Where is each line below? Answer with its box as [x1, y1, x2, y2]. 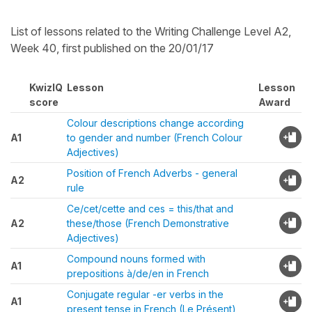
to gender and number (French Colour [67, 132, 242, 143]
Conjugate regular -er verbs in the [67, 288, 224, 300]
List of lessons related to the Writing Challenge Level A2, [10, 24, 291, 38]
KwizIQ [29, 81, 63, 93]
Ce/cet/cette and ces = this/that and [67, 203, 233, 214]
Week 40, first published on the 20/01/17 [10, 41, 214, 55]
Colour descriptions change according [67, 117, 244, 129]
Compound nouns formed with [67, 253, 205, 265]
